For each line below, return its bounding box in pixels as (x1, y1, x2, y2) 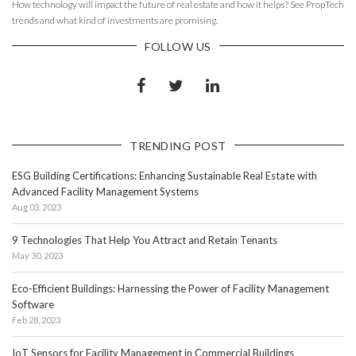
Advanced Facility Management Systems (12, 184, 199, 198)
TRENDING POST (130, 138, 226, 153)
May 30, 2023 (12, 250, 63, 261)
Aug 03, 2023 (12, 201, 61, 212)
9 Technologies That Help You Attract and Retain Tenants (12, 233, 277, 246)
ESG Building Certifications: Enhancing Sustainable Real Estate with (12, 168, 317, 182)
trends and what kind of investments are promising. (12, 14, 218, 26)
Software (12, 297, 54, 311)
